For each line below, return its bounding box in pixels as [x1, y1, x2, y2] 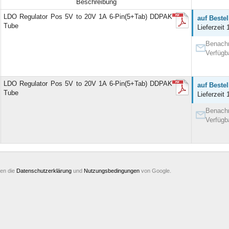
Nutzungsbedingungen [84, 167, 140, 174]
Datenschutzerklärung [16, 167, 72, 174]
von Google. [140, 167, 171, 174]
